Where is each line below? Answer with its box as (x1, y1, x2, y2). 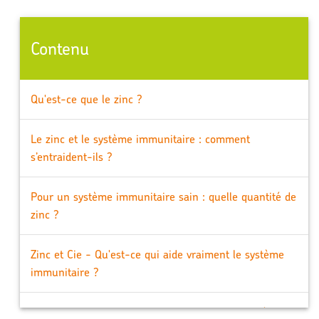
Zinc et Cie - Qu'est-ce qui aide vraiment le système (30, 247, 284, 261)
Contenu (30, 38, 89, 59)
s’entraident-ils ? (30, 150, 113, 164)
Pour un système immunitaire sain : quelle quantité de (30, 189, 296, 204)
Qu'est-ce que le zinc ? (30, 92, 142, 106)
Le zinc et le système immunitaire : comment (30, 132, 250, 146)
